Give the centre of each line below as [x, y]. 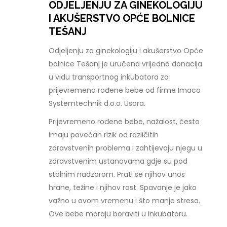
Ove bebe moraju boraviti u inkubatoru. [118, 214]
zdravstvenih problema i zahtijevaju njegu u [126, 148]
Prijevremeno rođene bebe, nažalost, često [124, 122]
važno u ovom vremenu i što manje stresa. [125, 201]
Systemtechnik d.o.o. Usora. [97, 103]
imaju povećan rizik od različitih [104, 135]
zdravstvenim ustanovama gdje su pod [118, 161]
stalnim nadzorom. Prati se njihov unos [117, 174]
